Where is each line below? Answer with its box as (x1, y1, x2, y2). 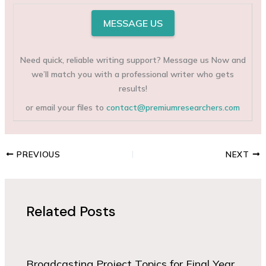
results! (118, 83, 147, 94)
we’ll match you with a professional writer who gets (31, 69, 235, 80)
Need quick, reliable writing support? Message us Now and (20, 55, 246, 66)
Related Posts (26, 202, 116, 221)
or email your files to (26, 102, 107, 113)
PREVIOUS (14, 148, 61, 159)
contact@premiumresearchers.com (106, 102, 240, 113)
